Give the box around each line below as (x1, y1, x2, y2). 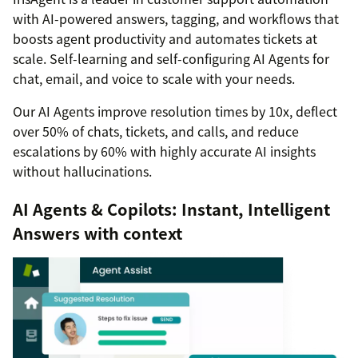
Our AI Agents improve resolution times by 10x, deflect (13, 101, 337, 121)
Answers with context (13, 221, 182, 245)
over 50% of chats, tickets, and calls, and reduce (13, 121, 299, 141)
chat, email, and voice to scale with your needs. (13, 68, 295, 88)
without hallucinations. (13, 161, 152, 181)
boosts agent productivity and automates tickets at (13, 28, 317, 48)
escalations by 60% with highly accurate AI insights (13, 141, 316, 161)
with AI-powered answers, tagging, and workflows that (13, 8, 339, 28)
